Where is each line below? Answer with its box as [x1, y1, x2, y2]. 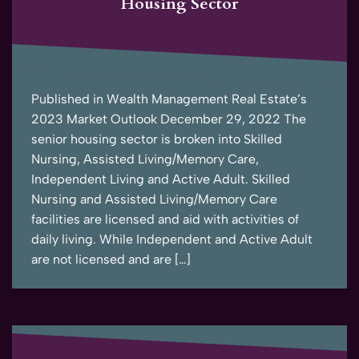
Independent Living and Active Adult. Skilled [31, 171, 290, 188]
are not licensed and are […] [31, 252, 191, 268]
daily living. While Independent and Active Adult [31, 232, 313, 248]
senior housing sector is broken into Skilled [31, 131, 282, 147]
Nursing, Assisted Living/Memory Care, [31, 151, 259, 167]
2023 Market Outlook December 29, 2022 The [31, 111, 306, 127]
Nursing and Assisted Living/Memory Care [31, 192, 277, 208]
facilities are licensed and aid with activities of [31, 212, 299, 228]
